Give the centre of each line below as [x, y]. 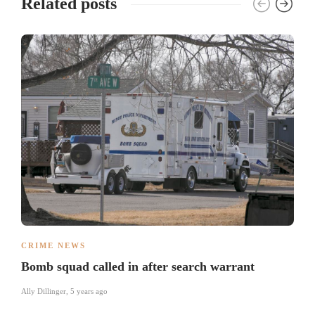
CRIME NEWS [53, 245]
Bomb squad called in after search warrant [138, 266]
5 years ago [89, 291]
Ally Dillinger [44, 291]
